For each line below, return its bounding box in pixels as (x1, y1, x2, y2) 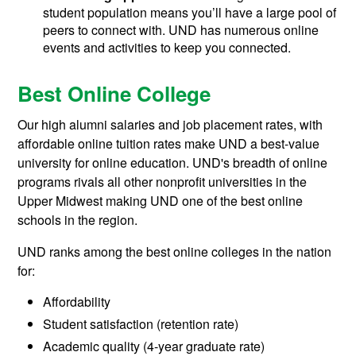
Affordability (43, 292, 111, 311)
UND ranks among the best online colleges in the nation (17, 242, 332, 261)
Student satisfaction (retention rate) (43, 315, 239, 334)
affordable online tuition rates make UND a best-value (17, 134, 320, 153)
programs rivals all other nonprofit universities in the (17, 172, 308, 192)
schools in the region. (17, 211, 138, 230)
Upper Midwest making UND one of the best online (17, 192, 304, 211)
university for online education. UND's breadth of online (17, 153, 328, 172)
